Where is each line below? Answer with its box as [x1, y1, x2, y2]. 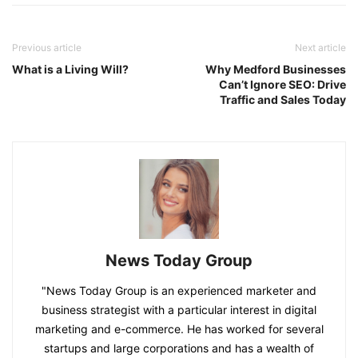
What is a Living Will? [12, 62, 129, 77]
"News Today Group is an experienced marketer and [42, 284, 316, 298]
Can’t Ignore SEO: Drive [219, 78, 346, 92]
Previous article [12, 42, 82, 54]
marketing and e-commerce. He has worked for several [34, 322, 324, 336]
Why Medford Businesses [205, 62, 346, 77]
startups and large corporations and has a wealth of [44, 341, 314, 356]
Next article [295, 42, 346, 54]
